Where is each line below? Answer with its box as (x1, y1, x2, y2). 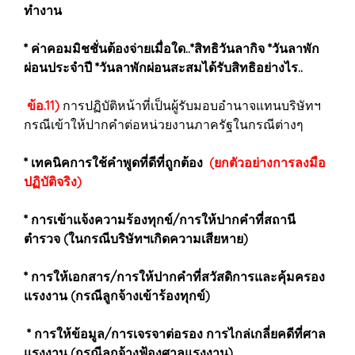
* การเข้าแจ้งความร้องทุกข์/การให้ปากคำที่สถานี (24, 212, 296, 227)
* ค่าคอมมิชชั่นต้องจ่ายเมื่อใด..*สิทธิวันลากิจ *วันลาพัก (24, 40, 319, 56)
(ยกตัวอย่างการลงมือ (209, 155, 326, 170)
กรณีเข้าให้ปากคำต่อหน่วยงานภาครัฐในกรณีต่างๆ (24, 116, 303, 132)
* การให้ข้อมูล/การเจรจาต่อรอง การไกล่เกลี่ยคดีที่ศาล (24, 326, 326, 342)
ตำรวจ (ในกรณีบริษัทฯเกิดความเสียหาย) (24, 231, 254, 246)
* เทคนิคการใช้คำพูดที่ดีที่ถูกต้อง (24, 155, 209, 170)
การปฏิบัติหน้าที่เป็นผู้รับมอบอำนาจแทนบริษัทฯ (59, 97, 321, 113)
